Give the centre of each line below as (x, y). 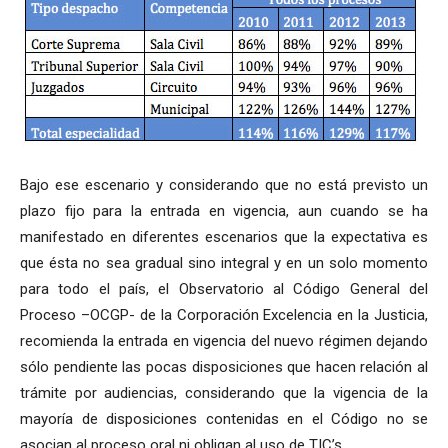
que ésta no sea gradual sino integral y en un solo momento (224, 263)
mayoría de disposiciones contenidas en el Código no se (224, 419)
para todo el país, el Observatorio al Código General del (224, 289)
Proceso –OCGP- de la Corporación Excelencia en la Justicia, (224, 315)
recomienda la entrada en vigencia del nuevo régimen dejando (224, 341)
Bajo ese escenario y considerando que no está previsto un (224, 185)
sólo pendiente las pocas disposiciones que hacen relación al (224, 367)
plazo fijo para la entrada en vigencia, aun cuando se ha (224, 211)
